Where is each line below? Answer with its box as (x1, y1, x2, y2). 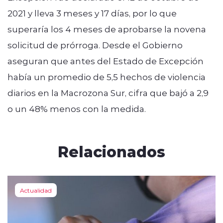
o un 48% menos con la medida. (7, 103, 150, 114)
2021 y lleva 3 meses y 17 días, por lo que (7, 7, 177, 18)
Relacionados (58, 140, 165, 161)
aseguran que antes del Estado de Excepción (7, 55, 204, 66)
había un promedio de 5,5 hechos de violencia (7, 71, 206, 82)
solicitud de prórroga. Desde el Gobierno (7, 39, 183, 50)
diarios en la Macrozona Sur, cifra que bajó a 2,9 (7, 87, 209, 98)
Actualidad (20, 186, 52, 194)
